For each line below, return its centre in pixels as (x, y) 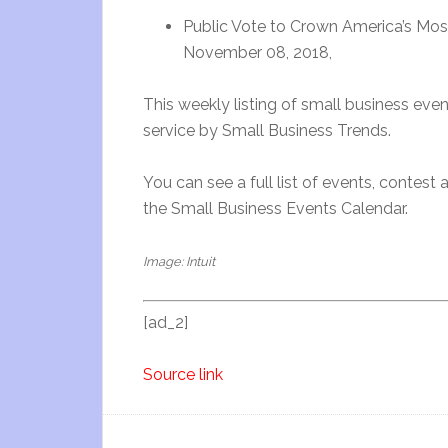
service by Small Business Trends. (267, 130)
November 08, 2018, (257, 52)
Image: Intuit (179, 261)
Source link (183, 374)
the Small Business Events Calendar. (275, 208)
